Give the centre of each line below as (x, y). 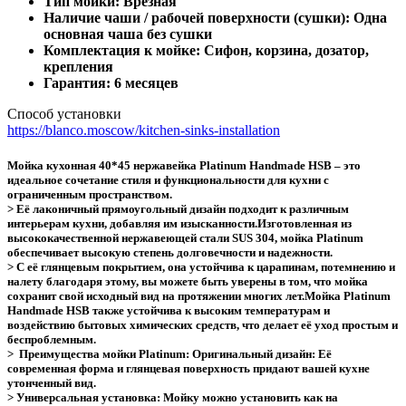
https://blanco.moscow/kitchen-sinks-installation (144, 130)
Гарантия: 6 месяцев (111, 83)
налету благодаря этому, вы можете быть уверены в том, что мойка (188, 282)
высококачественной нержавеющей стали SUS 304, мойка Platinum (185, 238)
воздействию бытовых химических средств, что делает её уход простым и (203, 325)
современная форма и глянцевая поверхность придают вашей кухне (188, 369)
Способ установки (64, 114)
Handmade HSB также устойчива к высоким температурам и (169, 311)
